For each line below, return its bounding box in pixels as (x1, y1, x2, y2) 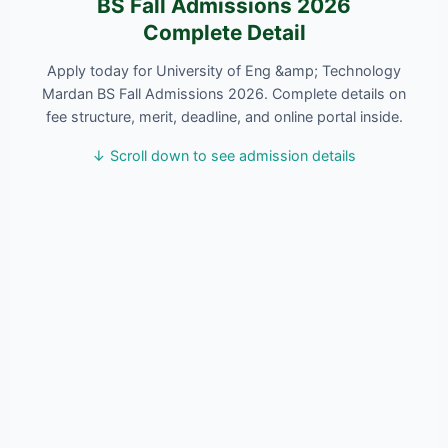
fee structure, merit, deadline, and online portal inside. (45, 107, 403, 125)
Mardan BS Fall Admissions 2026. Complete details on (42, 84, 406, 102)
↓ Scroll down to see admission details (92, 146, 356, 164)
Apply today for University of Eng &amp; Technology (47, 61, 401, 79)
